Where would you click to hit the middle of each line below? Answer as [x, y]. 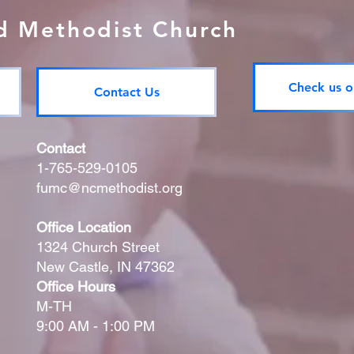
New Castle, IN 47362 [105, 267]
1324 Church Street [98, 247]
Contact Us [126, 92]
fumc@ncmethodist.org [109, 188]
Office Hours [76, 286]
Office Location [84, 227]
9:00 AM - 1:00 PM [96, 326]
